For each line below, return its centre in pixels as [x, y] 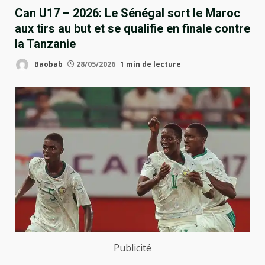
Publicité [132, 248]
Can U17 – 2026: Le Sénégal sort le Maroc [127, 13]
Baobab [48, 64]
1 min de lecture [151, 64]
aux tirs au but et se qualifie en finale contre [132, 28]
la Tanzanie [45, 43]
